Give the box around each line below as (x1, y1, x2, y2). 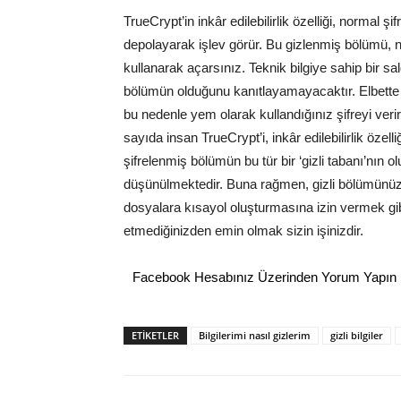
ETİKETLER (132, 328, 179, 343)
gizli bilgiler (330, 328, 383, 343)
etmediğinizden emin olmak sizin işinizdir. (124, 223, 363, 239)
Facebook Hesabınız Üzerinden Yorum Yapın (132, 269, 397, 286)
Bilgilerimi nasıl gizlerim (199, 328, 311, 343)
